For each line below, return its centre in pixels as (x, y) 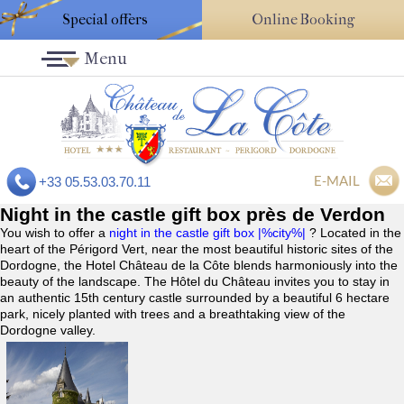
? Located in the (355, 233)
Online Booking (303, 19)
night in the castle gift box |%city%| (209, 233)
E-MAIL (337, 181)
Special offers (105, 19)
